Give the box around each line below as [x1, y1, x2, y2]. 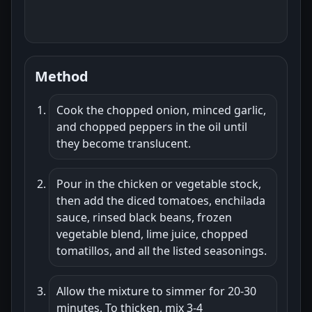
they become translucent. [56, 135, 191, 151]
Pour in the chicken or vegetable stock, [56, 175, 261, 192]
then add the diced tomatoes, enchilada [56, 192, 265, 208]
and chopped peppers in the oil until [56, 118, 247, 134]
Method [35, 66, 88, 86]
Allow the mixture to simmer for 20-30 [56, 283, 256, 299]
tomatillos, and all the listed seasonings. [56, 242, 267, 258]
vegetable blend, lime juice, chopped [56, 226, 248, 242]
